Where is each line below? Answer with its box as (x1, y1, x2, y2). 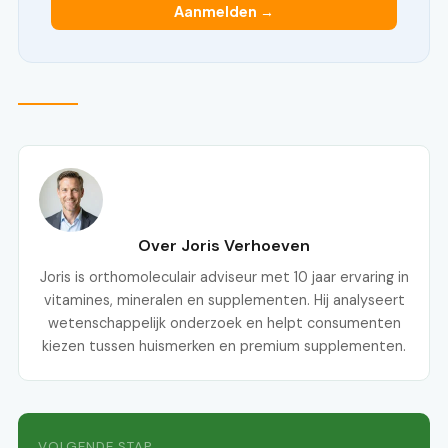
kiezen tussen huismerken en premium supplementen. (42, 337, 406, 356)
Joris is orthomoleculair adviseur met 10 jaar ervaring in (39, 268, 409, 287)
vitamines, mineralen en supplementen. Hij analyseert (43, 291, 405, 310)
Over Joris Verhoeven (138, 235, 310, 257)
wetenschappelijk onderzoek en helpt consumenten (47, 314, 401, 333)
